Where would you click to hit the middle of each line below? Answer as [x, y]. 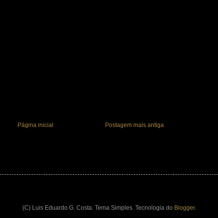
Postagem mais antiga [135, 125]
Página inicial [35, 125]
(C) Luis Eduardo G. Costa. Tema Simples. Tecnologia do [98, 208]
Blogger [184, 208]
